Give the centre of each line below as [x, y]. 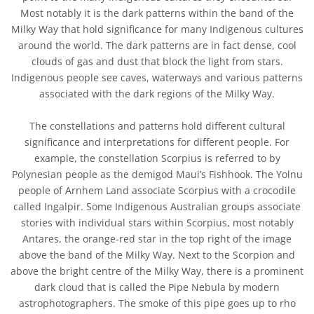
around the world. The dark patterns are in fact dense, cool [157, 46]
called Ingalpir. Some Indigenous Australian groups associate [157, 207]
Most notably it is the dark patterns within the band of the [157, 13]
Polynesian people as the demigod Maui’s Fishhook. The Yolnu [157, 175]
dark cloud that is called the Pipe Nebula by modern [157, 287]
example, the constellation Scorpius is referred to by [157, 158]
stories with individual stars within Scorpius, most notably [157, 223]
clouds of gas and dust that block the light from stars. [157, 62]
